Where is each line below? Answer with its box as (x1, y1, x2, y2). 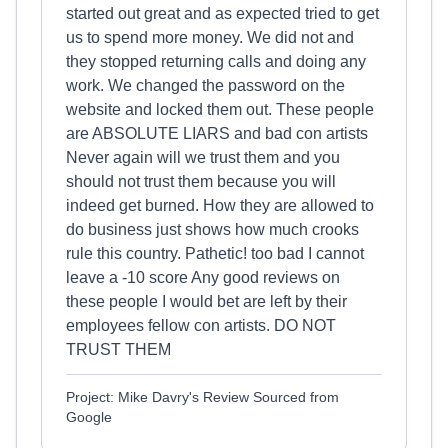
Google (66, 409, 112, 425)
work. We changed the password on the (66, 77, 345, 94)
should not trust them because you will (66, 173, 336, 190)
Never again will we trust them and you (66, 149, 340, 166)
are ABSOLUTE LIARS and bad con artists (66, 125, 368, 142)
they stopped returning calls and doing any (66, 53, 366, 70)
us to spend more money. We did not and (66, 29, 354, 46)
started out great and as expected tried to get (66, 5, 379, 22)
